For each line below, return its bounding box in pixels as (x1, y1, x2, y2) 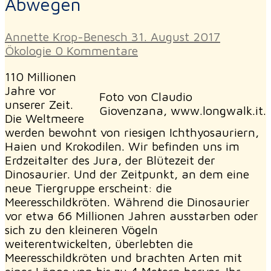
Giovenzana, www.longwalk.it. (99, 103, 266, 117)
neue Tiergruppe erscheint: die (5, 180, 172, 195)
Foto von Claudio (99, 89, 192, 103)
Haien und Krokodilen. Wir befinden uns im (5, 139, 240, 153)
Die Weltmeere (5, 111, 84, 125)
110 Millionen (5, 69, 76, 83)
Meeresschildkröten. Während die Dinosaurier (5, 194, 250, 209)
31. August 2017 (131, 29, 220, 44)
